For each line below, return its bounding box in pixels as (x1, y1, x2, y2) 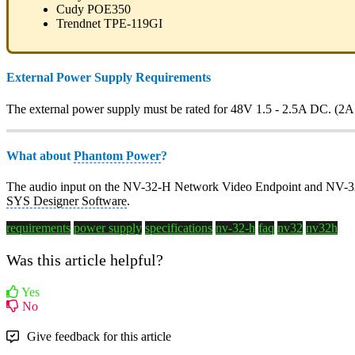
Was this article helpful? (6, 251, 163, 269)
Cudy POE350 (56, 2, 131, 17)
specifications (145, 221, 212, 235)
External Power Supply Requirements (6, 71, 211, 85)
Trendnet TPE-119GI (56, 17, 162, 31)
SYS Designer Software (6, 194, 127, 208)
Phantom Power (74, 148, 161, 162)
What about (6, 148, 74, 162)
